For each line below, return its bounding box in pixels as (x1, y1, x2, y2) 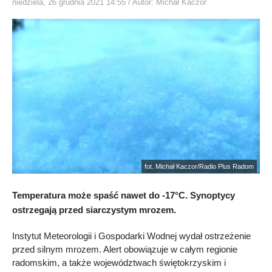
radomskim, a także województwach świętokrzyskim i (12, 257, 226, 268)
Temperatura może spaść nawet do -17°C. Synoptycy (12, 189, 235, 200)
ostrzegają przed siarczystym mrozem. (12, 204, 176, 215)
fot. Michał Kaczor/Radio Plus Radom (144, 162, 254, 170)
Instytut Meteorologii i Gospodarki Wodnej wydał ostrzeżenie (12, 230, 251, 241)
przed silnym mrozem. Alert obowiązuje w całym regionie (12, 243, 237, 254)
